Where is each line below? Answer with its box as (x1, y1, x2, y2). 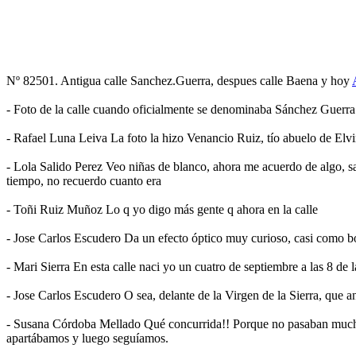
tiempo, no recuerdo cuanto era (6, 173, 161, 188)
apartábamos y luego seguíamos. (6, 331, 168, 345)
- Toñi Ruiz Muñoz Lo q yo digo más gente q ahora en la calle (6, 202, 318, 216)
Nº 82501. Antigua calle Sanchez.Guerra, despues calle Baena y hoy (6, 73, 352, 87)
